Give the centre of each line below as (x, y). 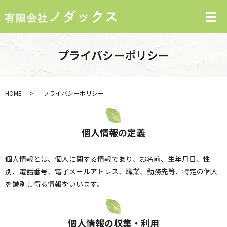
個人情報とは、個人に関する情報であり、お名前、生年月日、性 (108, 158)
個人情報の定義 (113, 132)
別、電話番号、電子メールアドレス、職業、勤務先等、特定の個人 (111, 171)
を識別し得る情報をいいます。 (54, 184)
